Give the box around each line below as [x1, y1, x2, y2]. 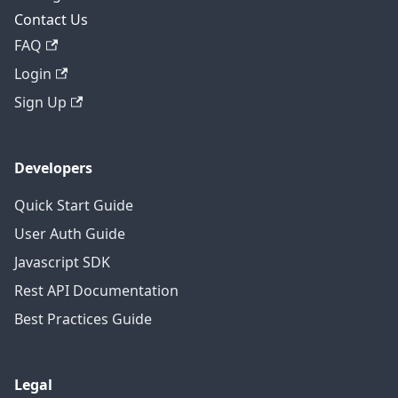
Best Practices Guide [14, 309, 152, 329]
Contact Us [14, 10, 88, 29]
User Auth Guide [14, 224, 125, 243]
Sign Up [14, 92, 67, 112]
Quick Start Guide [14, 195, 133, 215]
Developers [14, 158, 92, 178]
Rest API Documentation [14, 281, 179, 300]
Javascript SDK [14, 252, 110, 272]
